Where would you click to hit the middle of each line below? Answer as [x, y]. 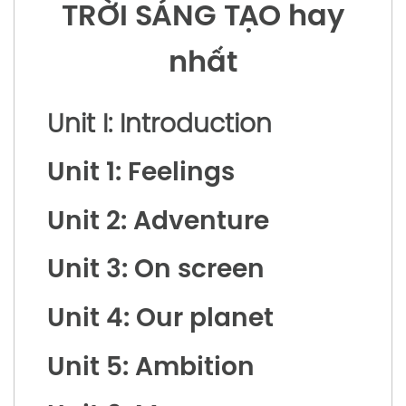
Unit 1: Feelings [140, 174]
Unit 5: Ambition [150, 368]
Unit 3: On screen [155, 271]
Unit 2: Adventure [158, 222]
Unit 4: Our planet [160, 319]
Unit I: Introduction [159, 125]
